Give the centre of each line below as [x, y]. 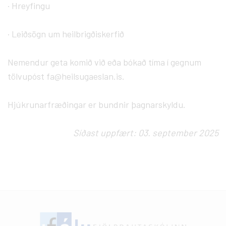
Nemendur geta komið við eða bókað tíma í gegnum [104, 62]
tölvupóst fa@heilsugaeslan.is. [66, 76]
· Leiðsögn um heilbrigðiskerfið [66, 34]
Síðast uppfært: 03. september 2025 [146, 132]
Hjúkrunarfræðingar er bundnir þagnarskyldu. [97, 104]
